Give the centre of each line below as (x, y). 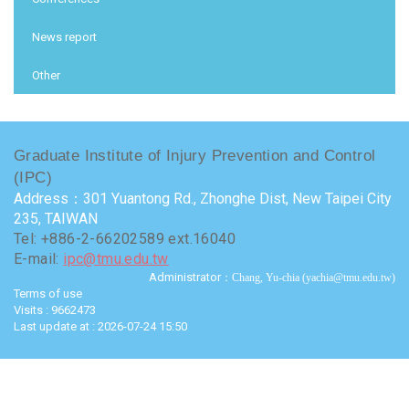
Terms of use (48, 293)
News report (64, 37)
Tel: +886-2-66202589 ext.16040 (125, 238)
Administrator (185, 277)
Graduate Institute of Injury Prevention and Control (195, 155)
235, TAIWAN (56, 218)
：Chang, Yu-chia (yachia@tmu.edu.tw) (308, 277)
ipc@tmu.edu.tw (116, 258)
